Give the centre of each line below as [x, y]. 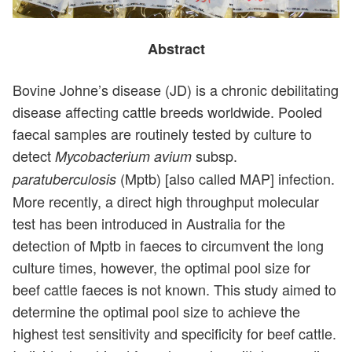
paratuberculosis [64, 179]
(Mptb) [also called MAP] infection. [225, 179]
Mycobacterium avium [123, 156]
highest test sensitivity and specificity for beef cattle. [174, 334]
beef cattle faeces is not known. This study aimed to [174, 290]
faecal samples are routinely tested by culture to [162, 134]
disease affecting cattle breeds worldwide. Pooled [167, 112]
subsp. [214, 156]
